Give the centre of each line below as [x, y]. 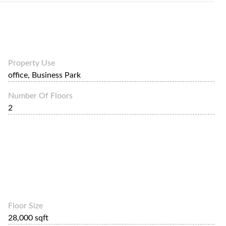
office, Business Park [45, 75]
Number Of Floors [41, 96]
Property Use [32, 63]
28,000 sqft [29, 218]
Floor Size [26, 206]
